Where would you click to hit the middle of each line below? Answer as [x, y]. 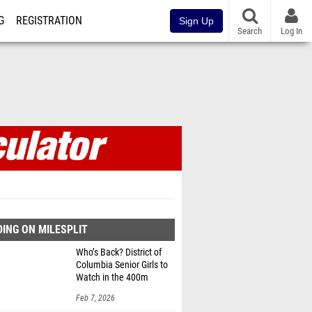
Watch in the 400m [112, 278]
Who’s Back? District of [119, 252]
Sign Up [196, 21]
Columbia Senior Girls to [122, 265]
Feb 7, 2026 [95, 298]
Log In [291, 31]
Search [250, 31]
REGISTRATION [49, 21]
